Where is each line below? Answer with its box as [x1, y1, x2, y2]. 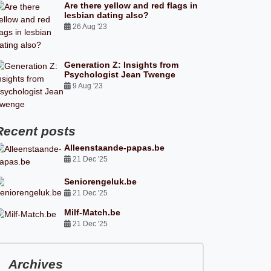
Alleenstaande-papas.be [64, 143, 165, 152]
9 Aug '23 [71, 82, 105, 90]
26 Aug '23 [71, 22, 109, 31]
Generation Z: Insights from [64, 60, 179, 70]
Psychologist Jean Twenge [64, 70, 176, 79]
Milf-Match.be [64, 207, 121, 217]
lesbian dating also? [64, 10, 149, 20]
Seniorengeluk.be [64, 177, 137, 186]
